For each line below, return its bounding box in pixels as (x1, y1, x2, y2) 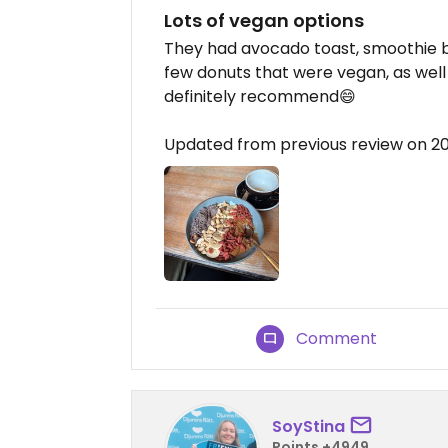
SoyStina (272, 414, 345, 438)
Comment (296, 327, 378, 351)
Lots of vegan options (164, 8, 364, 33)
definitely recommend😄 (164, 85, 356, 108)
